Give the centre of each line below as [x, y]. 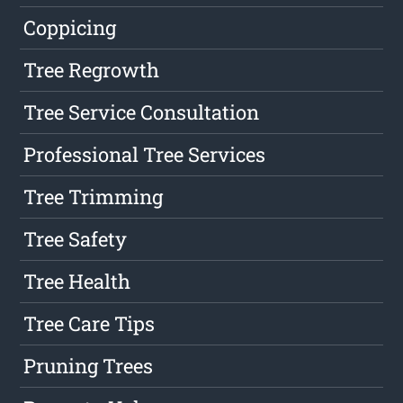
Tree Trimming [94, 197]
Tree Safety [76, 239]
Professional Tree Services [145, 155]
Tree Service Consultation [142, 112]
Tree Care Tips [90, 324]
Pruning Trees [89, 366]
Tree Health [77, 282]
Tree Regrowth [92, 70]
